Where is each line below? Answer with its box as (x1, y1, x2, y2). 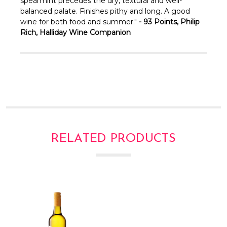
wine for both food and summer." (20, 17, 139, 26)
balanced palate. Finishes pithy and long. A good (20, 6, 190, 16)
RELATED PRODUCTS (51, 132, 176, 145)
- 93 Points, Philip (139, 17, 200, 26)
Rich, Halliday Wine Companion (20, 27, 131, 37)
